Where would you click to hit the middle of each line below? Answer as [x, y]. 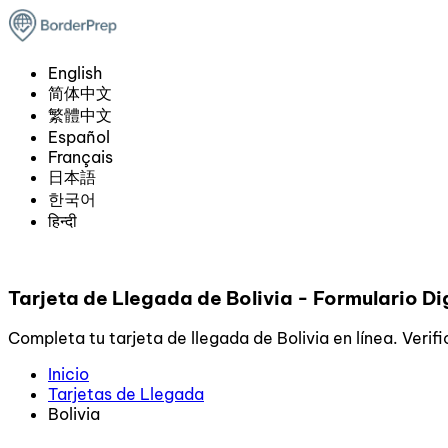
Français [80, 157]
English [75, 73]
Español [79, 137]
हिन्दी [62, 221]
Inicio [68, 374]
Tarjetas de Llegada [126, 394]
